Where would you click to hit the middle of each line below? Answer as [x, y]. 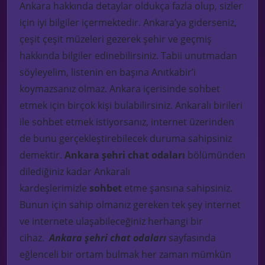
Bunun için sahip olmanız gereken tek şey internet [130, 205]
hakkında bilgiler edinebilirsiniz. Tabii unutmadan [128, 56]
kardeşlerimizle [54, 188]
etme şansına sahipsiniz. [177, 188]
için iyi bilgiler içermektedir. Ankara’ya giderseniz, [128, 23]
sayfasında [192, 238]
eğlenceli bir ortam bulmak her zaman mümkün [125, 255]
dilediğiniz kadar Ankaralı [75, 172]
